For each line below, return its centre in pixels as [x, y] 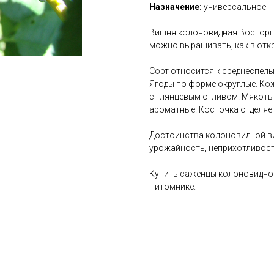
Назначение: [176, 7]
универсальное [234, 7]
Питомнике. [172, 187]
